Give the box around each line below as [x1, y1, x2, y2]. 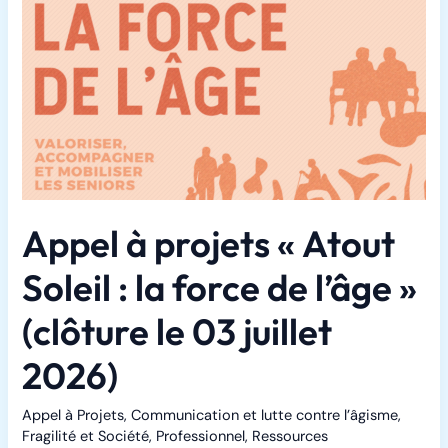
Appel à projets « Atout [22, 221, 396, 267]
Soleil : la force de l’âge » [22, 265, 418, 311]
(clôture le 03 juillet [22, 309, 333, 355]
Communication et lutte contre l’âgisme [131, 406, 399, 426]
